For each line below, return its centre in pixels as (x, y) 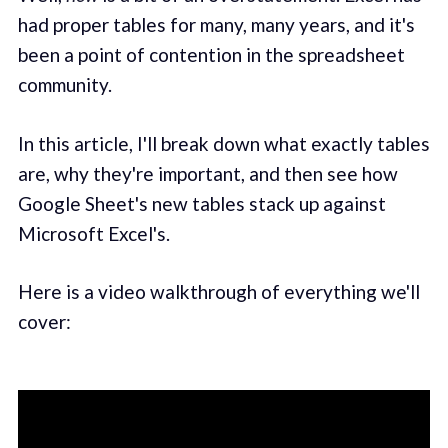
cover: (44, 322)
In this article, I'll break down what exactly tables (223, 143)
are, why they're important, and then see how (207, 173)
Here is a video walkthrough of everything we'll (218, 292)
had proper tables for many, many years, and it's (216, 25)
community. (64, 85)
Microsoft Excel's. (93, 233)
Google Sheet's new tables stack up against (201, 203)
